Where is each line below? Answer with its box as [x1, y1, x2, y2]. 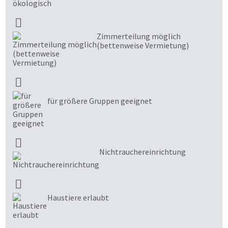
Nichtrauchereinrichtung [99, 147, 186, 157]
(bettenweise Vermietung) [97, 40, 189, 51]
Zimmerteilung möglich [97, 31, 181, 42]
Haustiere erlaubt [47, 192, 109, 203]
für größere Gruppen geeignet [47, 96, 152, 106]
